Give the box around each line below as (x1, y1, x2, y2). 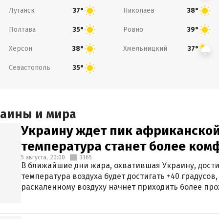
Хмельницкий (123, 44, 167, 53)
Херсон (8, 44, 32, 53)
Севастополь (8, 63, 50, 72)
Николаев (123, 6, 154, 15)
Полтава (8, 25, 36, 34)
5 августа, (21, 154, 48, 161)
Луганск (8, 6, 35, 15)
